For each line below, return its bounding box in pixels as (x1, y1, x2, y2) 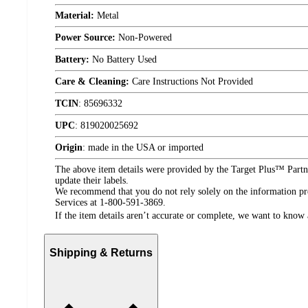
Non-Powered (115, 32, 172, 43)
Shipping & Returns (49, 246, 153, 258)
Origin (55, 142, 82, 153)
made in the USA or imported (88, 142, 203, 153)
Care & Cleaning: (55, 76, 129, 87)
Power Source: (55, 32, 115, 43)
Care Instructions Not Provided (129, 76, 253, 87)
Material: (55, 10, 94, 21)
